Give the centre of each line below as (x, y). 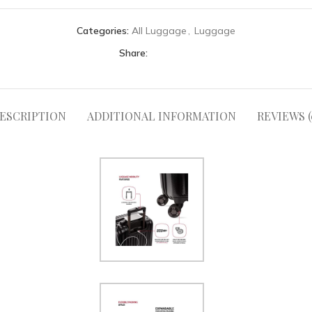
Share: (133, 53)
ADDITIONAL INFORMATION (162, 116)
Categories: (103, 31)
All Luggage (159, 31)
